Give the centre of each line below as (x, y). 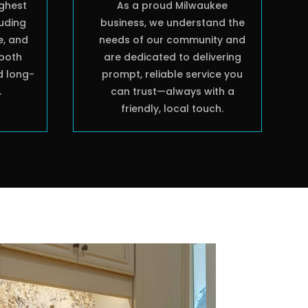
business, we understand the (172, 23)
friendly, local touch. (173, 109)
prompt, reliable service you (173, 75)
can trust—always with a (172, 92)
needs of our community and (173, 40)
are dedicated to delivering (172, 57)
